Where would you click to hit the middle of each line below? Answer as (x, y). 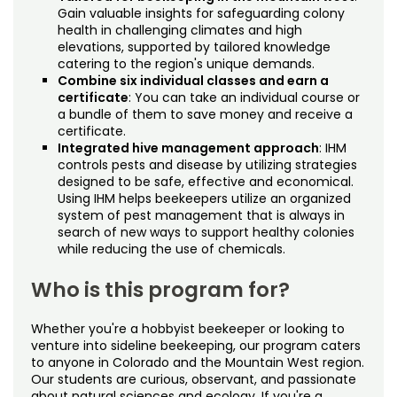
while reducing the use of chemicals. (171, 249)
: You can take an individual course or (244, 97)
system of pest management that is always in (201, 215)
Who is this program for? (160, 289)
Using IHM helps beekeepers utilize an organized (204, 198)
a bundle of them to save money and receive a (205, 114)
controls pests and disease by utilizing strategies (207, 164)
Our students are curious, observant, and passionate (194, 379)
